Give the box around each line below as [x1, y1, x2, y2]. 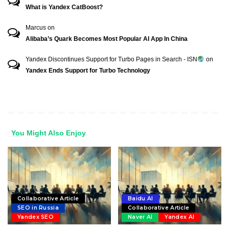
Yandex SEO [17, 213, 54, 220]
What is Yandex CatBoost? [26, 4, 103, 11]
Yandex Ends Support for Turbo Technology [26, 67, 150, 75]
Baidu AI [128, 195, 153, 202]
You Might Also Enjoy [11, 129, 86, 138]
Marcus [26, 24, 46, 32]
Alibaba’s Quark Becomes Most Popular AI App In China [26, 35, 188, 43]
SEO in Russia [17, 204, 59, 211]
